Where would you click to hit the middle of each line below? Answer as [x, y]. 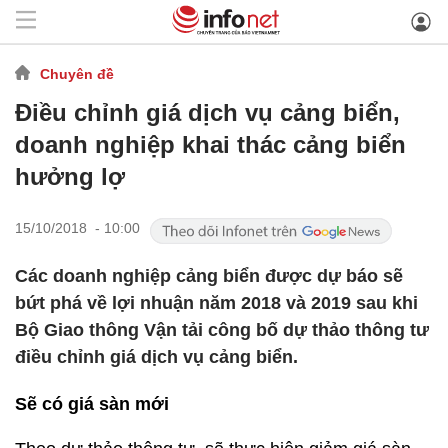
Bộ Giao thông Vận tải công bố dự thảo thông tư [222, 330]
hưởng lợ [70, 176]
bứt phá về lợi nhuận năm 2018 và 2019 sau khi [216, 303]
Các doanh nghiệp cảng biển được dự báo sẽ [209, 276]
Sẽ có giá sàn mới [92, 404]
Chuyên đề [77, 73]
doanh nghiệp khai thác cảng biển [210, 144]
